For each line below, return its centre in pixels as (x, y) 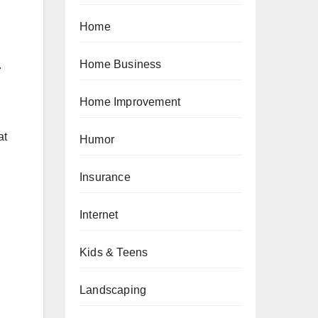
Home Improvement (130, 102)
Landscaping (113, 290)
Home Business (121, 64)
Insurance (105, 177)
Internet (99, 215)
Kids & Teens (114, 252)
